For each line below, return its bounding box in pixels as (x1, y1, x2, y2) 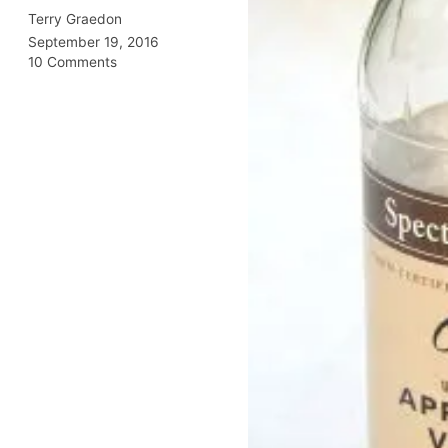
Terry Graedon (28, 10, 122, 27)
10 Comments (28, 53, 117, 70)
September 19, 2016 (28, 33, 159, 50)
